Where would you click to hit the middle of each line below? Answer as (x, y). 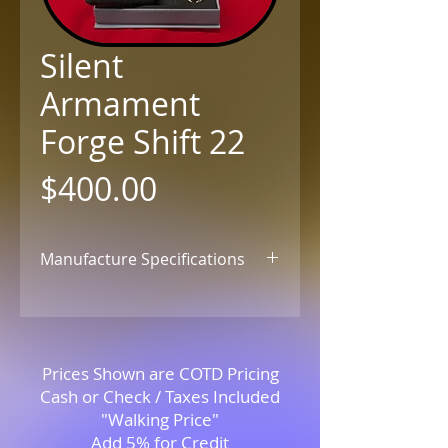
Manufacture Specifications (142, 259)
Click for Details (102, 297)
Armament (120, 103)
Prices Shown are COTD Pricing (160, 373)
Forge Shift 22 (142, 141)
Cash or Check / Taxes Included (160, 396)
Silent (81, 65)
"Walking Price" (160, 419)
